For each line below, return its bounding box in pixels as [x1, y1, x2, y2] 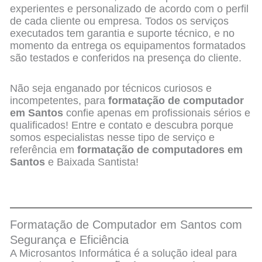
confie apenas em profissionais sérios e [63, 107, 251, 119]
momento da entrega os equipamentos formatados [10, 39, 246, 51]
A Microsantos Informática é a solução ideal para [10, 247, 237, 259]
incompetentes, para [10, 95, 109, 107]
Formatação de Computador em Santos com [10, 218, 243, 231]
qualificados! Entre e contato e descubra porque [10, 119, 234, 132]
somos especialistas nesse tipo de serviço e [10, 132, 215, 144]
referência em [10, 144, 78, 156]
